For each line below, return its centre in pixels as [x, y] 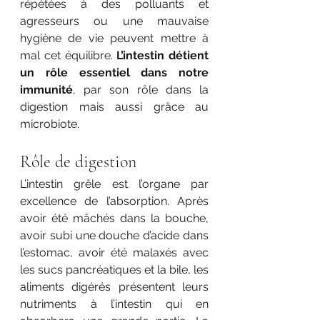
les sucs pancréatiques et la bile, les [114, 270]
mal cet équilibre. [69, 56]
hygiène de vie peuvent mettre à [114, 39]
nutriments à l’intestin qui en [114, 304]
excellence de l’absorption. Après [114, 201]
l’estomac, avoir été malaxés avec [114, 253]
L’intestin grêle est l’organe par [114, 184]
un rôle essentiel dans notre [114, 73]
